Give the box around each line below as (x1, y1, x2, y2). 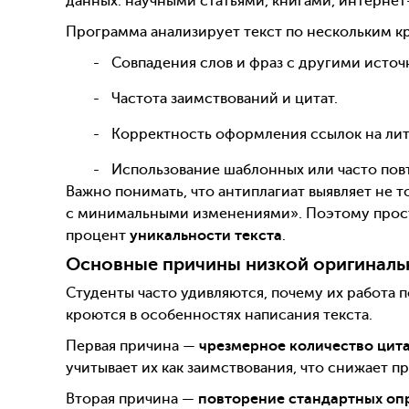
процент (66, 226, 130, 244)
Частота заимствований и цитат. (111, 89, 338, 107)
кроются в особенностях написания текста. (66, 307, 372, 324)
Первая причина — (66, 338, 199, 355)
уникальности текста (130, 226, 282, 244)
